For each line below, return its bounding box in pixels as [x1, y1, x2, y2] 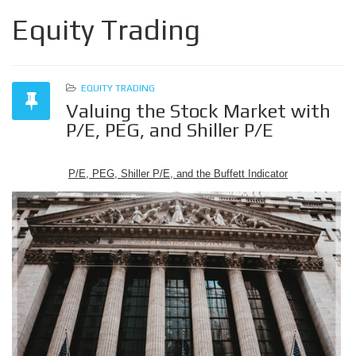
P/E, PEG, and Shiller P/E [66, 119, 273, 141]
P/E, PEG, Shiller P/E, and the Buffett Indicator [68, 168, 288, 180]
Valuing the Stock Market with [66, 100, 331, 122]
